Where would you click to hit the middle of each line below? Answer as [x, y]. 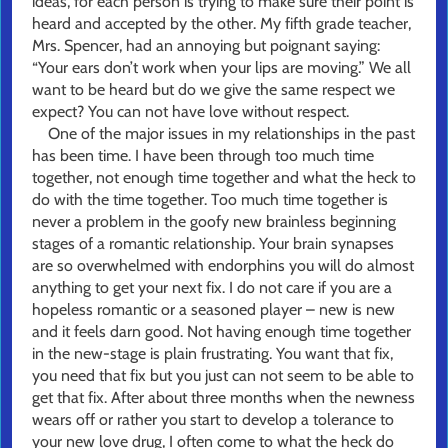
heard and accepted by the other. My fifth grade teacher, [221, 24]
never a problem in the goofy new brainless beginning [214, 222]
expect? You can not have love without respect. [190, 112]
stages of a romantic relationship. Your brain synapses [213, 244]
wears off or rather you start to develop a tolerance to [213, 420]
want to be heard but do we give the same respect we [213, 90]
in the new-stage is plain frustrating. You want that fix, [212, 354]
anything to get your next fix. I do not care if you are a [212, 288]
